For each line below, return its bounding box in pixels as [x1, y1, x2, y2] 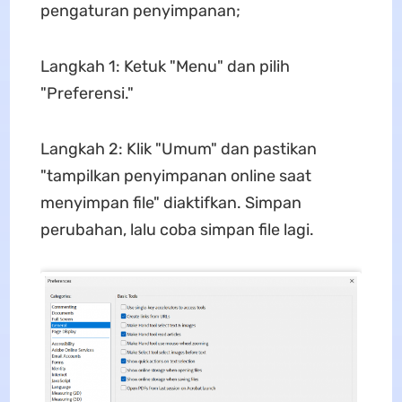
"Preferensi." [39, 83, 134, 103]
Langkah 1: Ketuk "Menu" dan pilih [39, 56, 290, 76]
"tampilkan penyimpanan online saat [39, 165, 311, 186]
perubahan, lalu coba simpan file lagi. [39, 219, 314, 240]
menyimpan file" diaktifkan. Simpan [39, 192, 301, 213]
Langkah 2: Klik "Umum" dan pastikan [39, 138, 317, 159]
